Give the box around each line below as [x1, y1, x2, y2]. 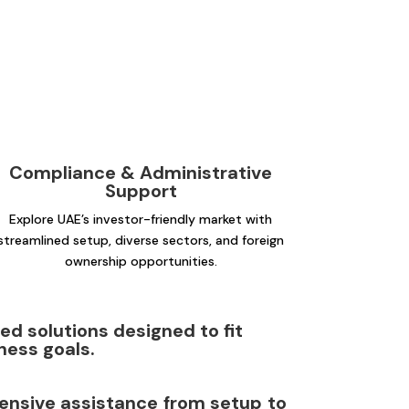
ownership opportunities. [64, 253, 217, 270]
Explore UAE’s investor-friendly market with [9, 211, 273, 228]
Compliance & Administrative [9, 161, 273, 185]
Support [104, 179, 177, 204]
